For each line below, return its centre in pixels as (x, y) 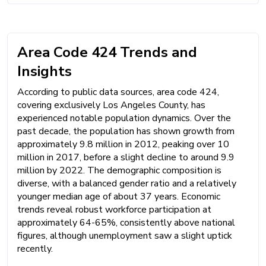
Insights (45, 71)
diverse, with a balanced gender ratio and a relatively (127, 183)
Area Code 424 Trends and (107, 52)
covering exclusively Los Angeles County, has (111, 105)
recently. (35, 248)
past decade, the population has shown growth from (126, 131)
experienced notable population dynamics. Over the (124, 118)
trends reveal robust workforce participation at (114, 209)
